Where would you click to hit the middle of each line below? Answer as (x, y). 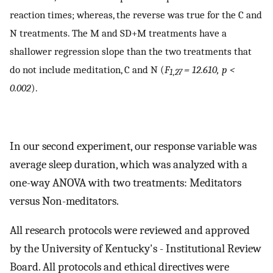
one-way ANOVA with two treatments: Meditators (126, 183)
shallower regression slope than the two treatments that (131, 51)
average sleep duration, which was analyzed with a (129, 164)
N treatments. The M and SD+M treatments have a (118, 33)
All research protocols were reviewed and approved (130, 231)
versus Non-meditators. (64, 201)
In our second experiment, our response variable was (133, 146)
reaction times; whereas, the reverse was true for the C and (136, 14)
